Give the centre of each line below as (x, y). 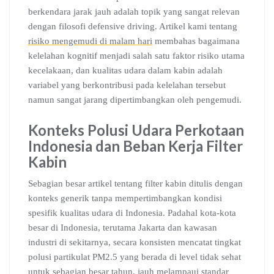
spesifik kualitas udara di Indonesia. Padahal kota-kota (132, 213)
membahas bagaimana (196, 41)
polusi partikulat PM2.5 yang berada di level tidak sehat (135, 257)
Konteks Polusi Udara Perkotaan (136, 130)
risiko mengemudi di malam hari (90, 41)
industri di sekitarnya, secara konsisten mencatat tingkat (135, 242)
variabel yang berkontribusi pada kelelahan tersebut (127, 85)
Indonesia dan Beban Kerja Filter (135, 146)
